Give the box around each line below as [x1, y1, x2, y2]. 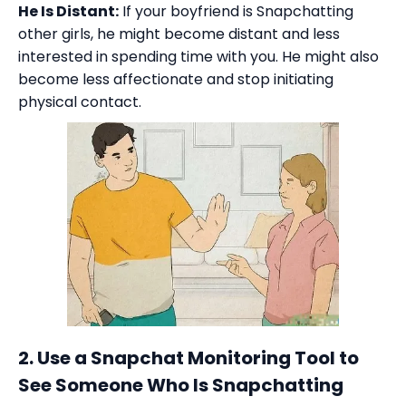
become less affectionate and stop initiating [18, 69, 333, 91]
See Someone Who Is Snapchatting [18, 372, 343, 399]
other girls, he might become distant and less [18, 24, 340, 45]
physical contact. [18, 92, 141, 113]
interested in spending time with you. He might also [18, 46, 379, 68]
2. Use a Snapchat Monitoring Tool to [18, 345, 359, 372]
